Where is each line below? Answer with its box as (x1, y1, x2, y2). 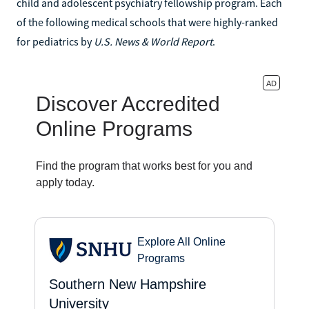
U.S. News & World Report (94, 34, 212, 48)
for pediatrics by (17, 34, 94, 48)
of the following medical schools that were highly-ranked (17, 14, 278, 29)
